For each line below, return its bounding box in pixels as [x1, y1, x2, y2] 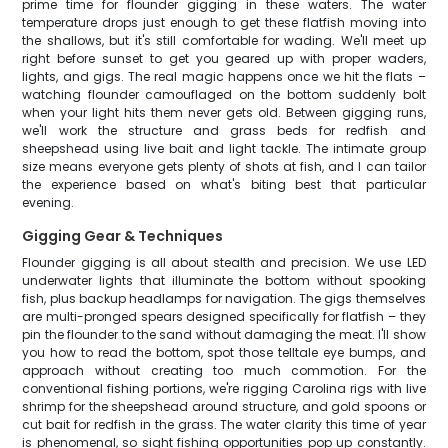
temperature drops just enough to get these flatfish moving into [22, 14, 426, 31]
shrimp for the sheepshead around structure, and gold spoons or [22, 398, 426, 415]
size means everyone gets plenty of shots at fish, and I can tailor [22, 158, 426, 175]
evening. [22, 194, 75, 211]
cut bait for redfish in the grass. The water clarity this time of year [22, 416, 426, 433]
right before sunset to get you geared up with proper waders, [22, 50, 426, 67]
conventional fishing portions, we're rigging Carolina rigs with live [22, 380, 426, 397]
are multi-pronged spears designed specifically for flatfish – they [22, 308, 426, 325]
